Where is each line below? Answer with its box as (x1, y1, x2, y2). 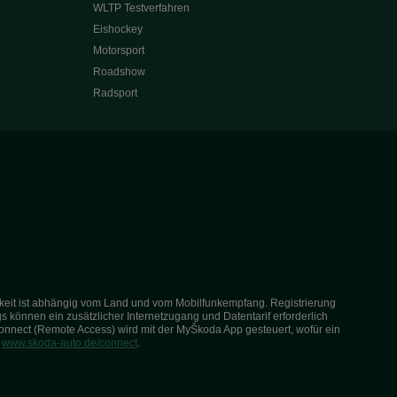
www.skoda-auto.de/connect (2, 337, 137, 349)
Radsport (92, 87, 137, 99)
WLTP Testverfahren (92, 2, 190, 14)
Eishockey (92, 23, 143, 35)
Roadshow (92, 66, 145, 78)
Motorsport (92, 44, 144, 57)
